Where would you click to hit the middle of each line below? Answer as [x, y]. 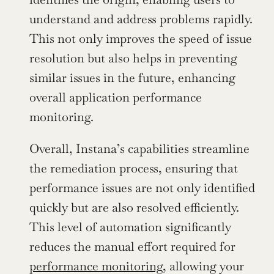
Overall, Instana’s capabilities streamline [139, 149]
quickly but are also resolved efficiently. [134, 208]
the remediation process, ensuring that [134, 168]
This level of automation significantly [130, 227]
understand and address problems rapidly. [141, 19]
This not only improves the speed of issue [141, 39]
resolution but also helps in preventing [133, 58]
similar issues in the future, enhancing [132, 78]
